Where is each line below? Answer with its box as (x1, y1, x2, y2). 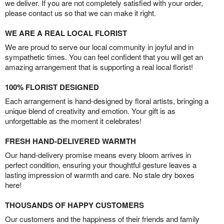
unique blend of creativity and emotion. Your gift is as (5, 105, 175, 116)
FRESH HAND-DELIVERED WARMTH (5, 135, 136, 146)
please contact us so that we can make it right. (5, 7, 156, 18)
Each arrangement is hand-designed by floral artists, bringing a (5, 95, 208, 106)
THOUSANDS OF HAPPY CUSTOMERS (5, 199, 144, 210)
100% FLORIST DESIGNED (5, 81, 99, 92)
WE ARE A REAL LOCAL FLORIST (5, 27, 127, 38)
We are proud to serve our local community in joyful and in (5, 41, 193, 52)
